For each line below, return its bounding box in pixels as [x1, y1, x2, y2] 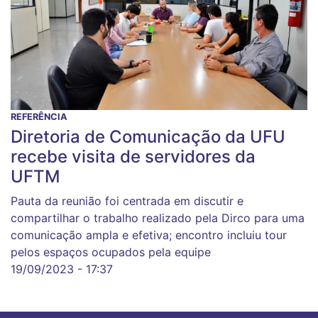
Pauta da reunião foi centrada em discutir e [11, 194, 243, 209]
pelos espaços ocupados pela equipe [11, 245, 211, 260]
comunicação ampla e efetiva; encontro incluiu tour [11, 228, 287, 243]
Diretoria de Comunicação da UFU [11, 126, 285, 148]
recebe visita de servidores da [11, 146, 256, 168]
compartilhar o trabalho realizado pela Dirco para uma [11, 211, 305, 226]
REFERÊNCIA [11, 111, 67, 123]
